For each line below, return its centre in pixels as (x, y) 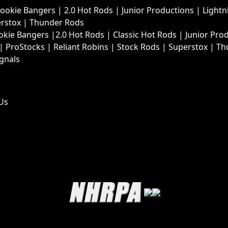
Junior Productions (158, 10)
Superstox (188, 47)
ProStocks (25, 47)
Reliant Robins (81, 47)
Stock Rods (138, 47)
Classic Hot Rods (145, 35)
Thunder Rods (57, 23)
